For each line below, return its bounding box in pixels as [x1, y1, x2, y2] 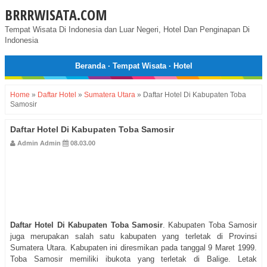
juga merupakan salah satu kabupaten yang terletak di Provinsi [10, 232, 257, 241]
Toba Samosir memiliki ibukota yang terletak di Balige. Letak [10, 254, 257, 264]
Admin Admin [17, 139, 61, 147]
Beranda [74, 61, 105, 70]
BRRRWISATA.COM [5, 5, 107, 24]
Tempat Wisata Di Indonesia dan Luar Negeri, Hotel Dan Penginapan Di [5, 25, 250, 34]
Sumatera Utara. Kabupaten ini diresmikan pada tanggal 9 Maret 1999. [10, 243, 257, 253]
